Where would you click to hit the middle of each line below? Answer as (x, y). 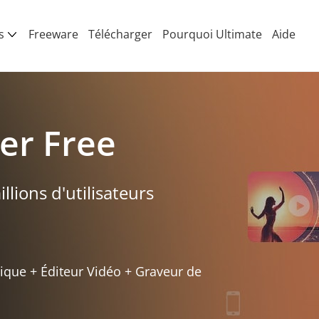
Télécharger (120, 34)
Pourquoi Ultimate (212, 34)
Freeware (53, 34)
